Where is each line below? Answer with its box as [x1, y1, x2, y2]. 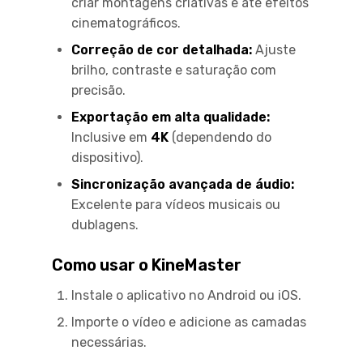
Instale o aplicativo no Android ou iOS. [71, 287, 301, 303]
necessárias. [71, 334, 147, 350]
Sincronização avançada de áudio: [71, 176, 294, 192]
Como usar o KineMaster [52, 254, 241, 275]
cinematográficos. [71, 15, 181, 31]
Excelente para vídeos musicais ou [71, 196, 280, 212]
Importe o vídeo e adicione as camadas [71, 314, 306, 330]
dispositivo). [71, 149, 143, 165]
